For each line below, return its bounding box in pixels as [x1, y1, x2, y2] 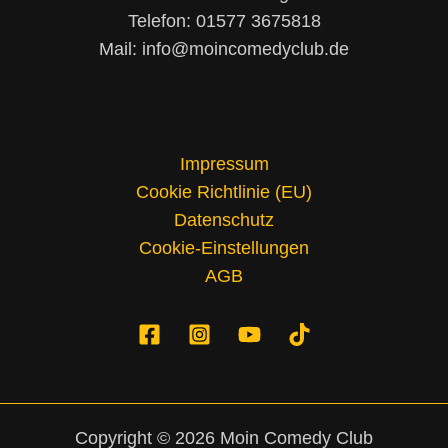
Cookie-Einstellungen [139, 237, 309, 258]
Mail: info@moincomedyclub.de [99, 39, 349, 60]
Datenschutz [174, 209, 274, 230]
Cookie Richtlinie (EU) [136, 181, 312, 202]
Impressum [179, 153, 269, 174]
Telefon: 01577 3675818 [127, 11, 321, 32]
